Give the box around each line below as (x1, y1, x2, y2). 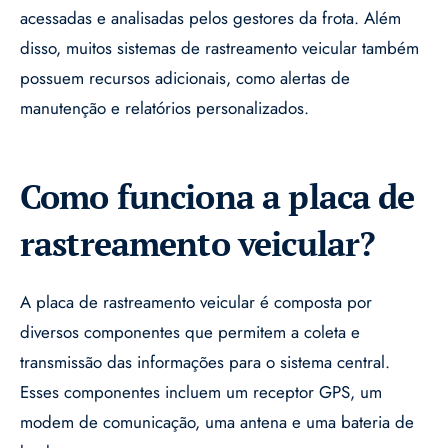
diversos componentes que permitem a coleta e (20, 320, 360, 345)
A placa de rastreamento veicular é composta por (20, 290, 372, 315)
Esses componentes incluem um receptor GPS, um (20, 380, 382, 405)
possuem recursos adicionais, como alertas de (20, 66, 350, 91)
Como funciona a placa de (20, 174, 415, 220)
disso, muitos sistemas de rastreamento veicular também (20, 36, 419, 61)
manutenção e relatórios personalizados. (20, 96, 309, 121)
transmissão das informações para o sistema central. (20, 350, 390, 375)
